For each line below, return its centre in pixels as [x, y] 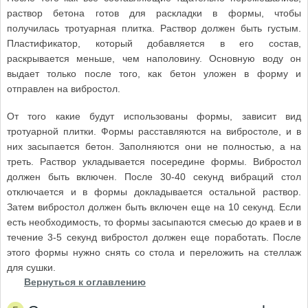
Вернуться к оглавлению [85, 282]
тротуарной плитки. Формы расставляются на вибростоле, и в [154, 131]
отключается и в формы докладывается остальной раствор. [154, 191]
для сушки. [31, 267]
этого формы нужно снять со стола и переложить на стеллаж [154, 252]
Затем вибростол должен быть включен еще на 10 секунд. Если [154, 207]
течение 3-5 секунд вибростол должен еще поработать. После [154, 237]
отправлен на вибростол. [63, 88]
